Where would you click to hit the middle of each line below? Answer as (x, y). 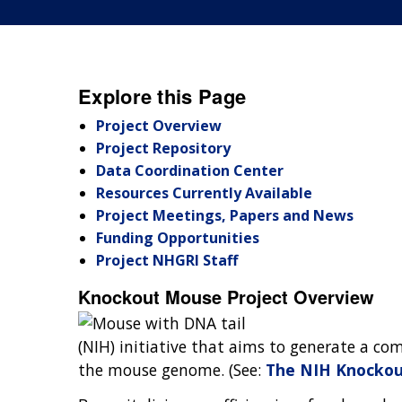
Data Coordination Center (190, 170)
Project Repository (163, 148)
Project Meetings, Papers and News (225, 215)
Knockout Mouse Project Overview (226, 297)
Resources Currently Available (204, 193)
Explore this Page (162, 96)
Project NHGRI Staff (167, 260)
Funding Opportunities (178, 238)
